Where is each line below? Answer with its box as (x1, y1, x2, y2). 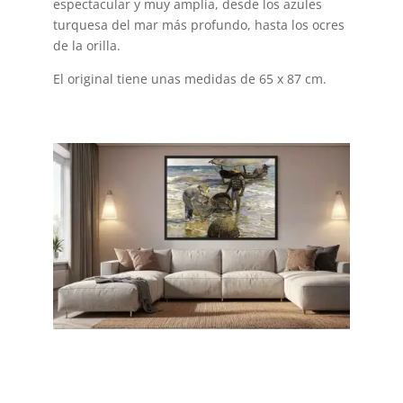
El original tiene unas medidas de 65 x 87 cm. (52, 69, 327, 87)
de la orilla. (52, 36, 121, 54)
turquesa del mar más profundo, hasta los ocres (52, 15, 345, 33)
